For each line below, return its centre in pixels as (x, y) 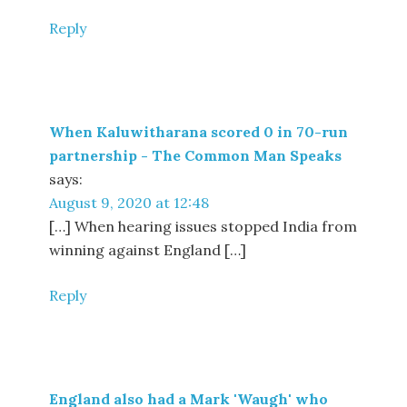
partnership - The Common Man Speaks (196, 155)
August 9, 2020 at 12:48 (129, 203)
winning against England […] (148, 250)
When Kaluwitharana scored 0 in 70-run (199, 132)
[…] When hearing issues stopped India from (203, 226)
